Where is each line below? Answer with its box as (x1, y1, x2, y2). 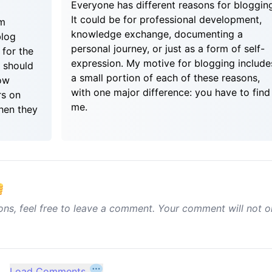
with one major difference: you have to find (71, 86, 270, 98)
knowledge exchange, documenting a (71, 28, 243, 40)
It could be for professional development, (71, 13, 262, 25)
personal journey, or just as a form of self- (71, 42, 265, 55)
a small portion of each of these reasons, (71, 72, 260, 84)
